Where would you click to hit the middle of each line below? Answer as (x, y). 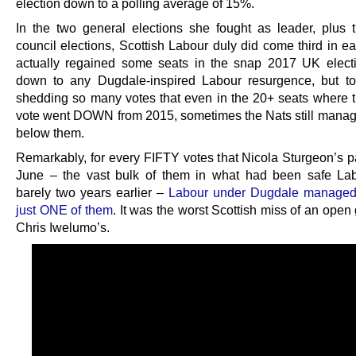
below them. (50, 133)
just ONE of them (64, 210)
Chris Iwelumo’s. (63, 228)
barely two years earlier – (92, 193)
